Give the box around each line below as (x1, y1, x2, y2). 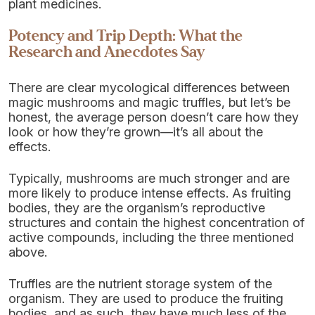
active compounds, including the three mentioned (8, 230, 294, 245)
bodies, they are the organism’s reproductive (8, 200, 265, 215)
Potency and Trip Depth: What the (8, 25, 243, 46)
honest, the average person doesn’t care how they (8, 110, 299, 124)
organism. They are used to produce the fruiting (8, 291, 283, 306)
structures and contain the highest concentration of (8, 215, 304, 230)
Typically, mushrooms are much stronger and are (8, 171, 290, 186)
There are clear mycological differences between (8, 80, 290, 95)
